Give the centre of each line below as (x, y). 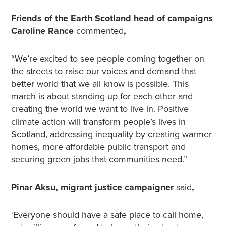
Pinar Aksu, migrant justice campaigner (93, 187)
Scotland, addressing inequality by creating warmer (111, 134)
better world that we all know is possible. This (100, 84)
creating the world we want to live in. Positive (100, 109)
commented (100, 31)
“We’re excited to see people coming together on (107, 59)
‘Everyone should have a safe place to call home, (107, 215)
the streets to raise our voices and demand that (103, 71)
